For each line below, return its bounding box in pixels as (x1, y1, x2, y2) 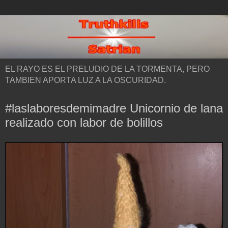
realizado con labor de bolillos (5, 116, 163, 130)
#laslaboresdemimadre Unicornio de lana (5, 101, 223, 116)
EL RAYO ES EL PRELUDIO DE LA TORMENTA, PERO (5, 65, 210, 74)
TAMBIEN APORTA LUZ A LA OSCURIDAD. (5, 76, 166, 85)
